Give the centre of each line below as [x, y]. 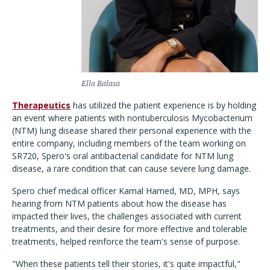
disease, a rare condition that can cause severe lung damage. [131, 169]
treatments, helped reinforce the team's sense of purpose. [126, 242]
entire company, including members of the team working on [129, 143]
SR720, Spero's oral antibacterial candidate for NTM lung [123, 156]
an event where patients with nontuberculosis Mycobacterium [132, 118]
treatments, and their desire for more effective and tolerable [130, 229]
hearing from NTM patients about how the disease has [119, 204]
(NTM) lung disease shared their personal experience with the [132, 131]
